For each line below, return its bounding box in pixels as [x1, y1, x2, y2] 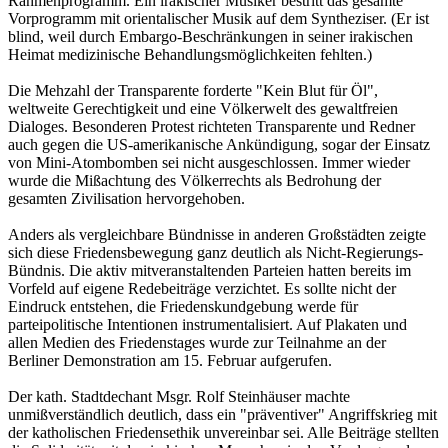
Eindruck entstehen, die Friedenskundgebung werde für [8, 297, 358, 315]
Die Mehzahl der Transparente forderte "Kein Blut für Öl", [8, 81, 378, 99]
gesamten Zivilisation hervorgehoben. [8, 189, 245, 207]
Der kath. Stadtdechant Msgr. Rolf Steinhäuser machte [8, 387, 350, 405]
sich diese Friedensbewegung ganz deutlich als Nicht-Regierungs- [8, 243, 423, 261]
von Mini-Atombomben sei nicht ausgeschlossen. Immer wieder [8, 153, 410, 171]
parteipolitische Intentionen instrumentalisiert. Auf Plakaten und [8, 315, 407, 333]
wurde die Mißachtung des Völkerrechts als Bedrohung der [8, 171, 381, 189]
